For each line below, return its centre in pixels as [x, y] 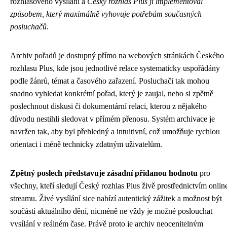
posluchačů [28, 27]
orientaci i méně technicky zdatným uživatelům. [86, 144]
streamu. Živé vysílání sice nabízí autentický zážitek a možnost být [116, 198]
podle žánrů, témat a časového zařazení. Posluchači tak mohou [110, 81]
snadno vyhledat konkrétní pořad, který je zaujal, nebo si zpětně [112, 93]
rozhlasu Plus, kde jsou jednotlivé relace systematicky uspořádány [115, 68]
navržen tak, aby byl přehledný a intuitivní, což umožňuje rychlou [115, 131]
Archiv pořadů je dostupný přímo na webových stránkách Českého [117, 55]
